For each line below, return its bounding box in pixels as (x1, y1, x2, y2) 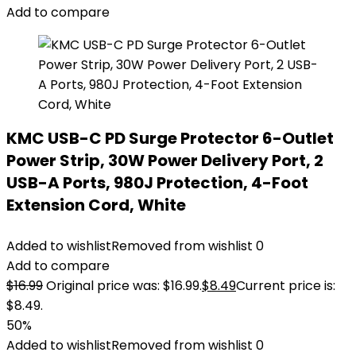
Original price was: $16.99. (46, 277, 202, 295)
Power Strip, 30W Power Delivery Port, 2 (6, 149, 323, 172)
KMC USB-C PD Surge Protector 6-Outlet (6, 127, 334, 149)
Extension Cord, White (6, 194, 186, 216)
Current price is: (236, 277, 335, 295)
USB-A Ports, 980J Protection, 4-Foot (6, 172, 308, 194)
